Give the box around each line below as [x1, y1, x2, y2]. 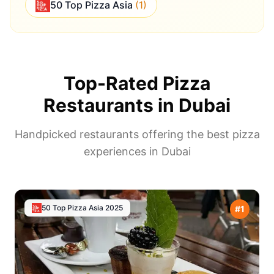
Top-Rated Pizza [64, 72, 210, 95]
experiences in [83, 145, 161, 158]
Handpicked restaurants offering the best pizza [14, 128, 260, 141]
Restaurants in [43, 94, 179, 117]
